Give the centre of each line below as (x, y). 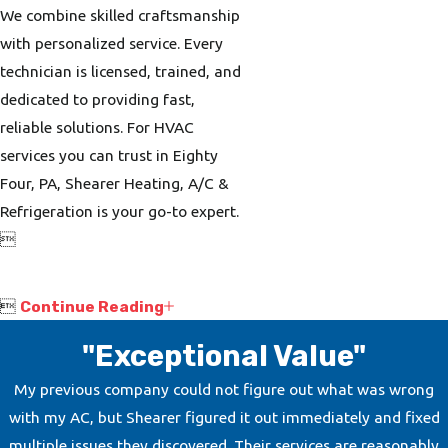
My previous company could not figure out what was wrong (224, 389)
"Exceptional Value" (224, 356)
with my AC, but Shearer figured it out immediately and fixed (224, 417)
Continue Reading (92, 306)
